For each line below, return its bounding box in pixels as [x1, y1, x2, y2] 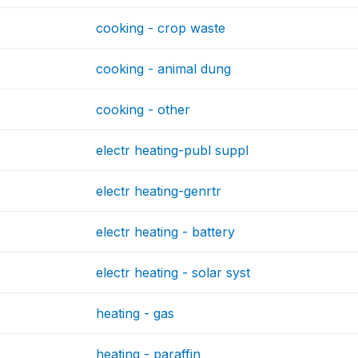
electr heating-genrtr [96, 183, 222, 199]
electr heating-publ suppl [96, 142, 249, 158]
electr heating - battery [96, 224, 236, 240]
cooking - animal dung [96, 61, 232, 77]
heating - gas [96, 305, 175, 321]
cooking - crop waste [96, 20, 226, 36]
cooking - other [96, 101, 191, 117]
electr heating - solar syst [96, 265, 251, 280]
